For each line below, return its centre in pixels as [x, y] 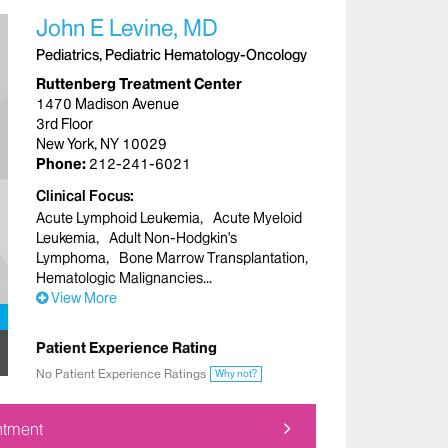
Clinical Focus [83, 195]
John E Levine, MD [127, 28]
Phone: [62, 163]
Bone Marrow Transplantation [212, 257]
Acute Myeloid [258, 217]
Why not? [236, 373]
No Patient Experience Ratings [121, 373]
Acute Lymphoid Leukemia [118, 217]
